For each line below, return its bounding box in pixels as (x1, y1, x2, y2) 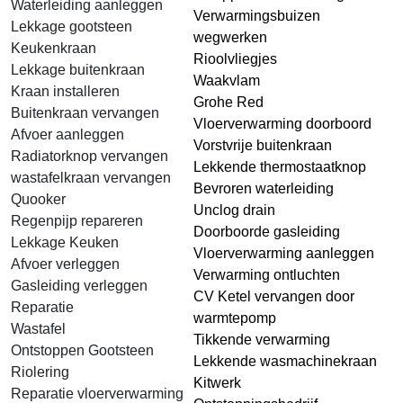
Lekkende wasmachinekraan (193, 354, 377, 369)
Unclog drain (193, 202, 275, 218)
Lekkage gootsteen (11, 19, 132, 34)
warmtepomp (193, 310, 276, 326)
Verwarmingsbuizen (193, 8, 320, 23)
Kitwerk (193, 375, 241, 390)
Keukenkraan (11, 40, 96, 56)
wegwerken (193, 30, 267, 45)
